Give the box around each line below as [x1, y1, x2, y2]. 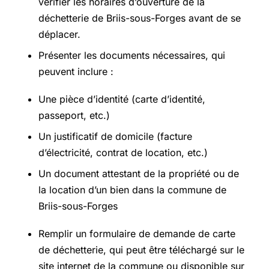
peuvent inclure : [38, 65, 113, 78]
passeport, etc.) [38, 109, 110, 122]
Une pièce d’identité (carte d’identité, [38, 93, 205, 106]
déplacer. [38, 28, 80, 41]
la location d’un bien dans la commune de [38, 184, 226, 196]
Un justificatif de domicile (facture [38, 130, 192, 143]
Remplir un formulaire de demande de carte [38, 228, 235, 240]
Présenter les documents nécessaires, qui [38, 49, 225, 62]
